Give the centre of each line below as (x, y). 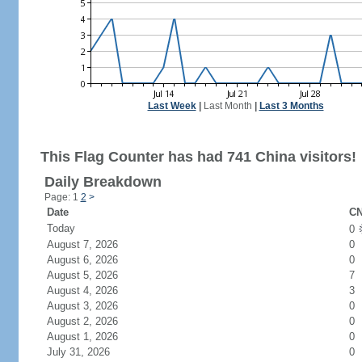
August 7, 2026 (92, 244)
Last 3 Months (291, 106)
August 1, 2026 (92, 337)
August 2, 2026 (92, 321)
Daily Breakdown (103, 182)
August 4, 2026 (92, 290)
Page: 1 (62, 197)
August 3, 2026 (92, 306)
